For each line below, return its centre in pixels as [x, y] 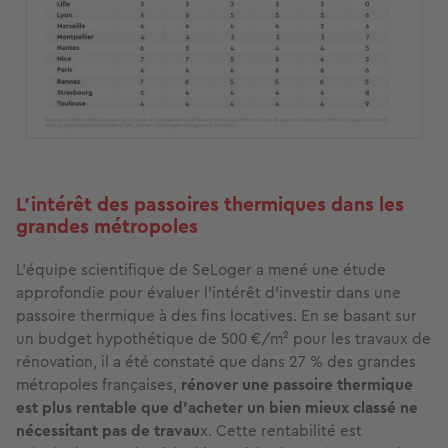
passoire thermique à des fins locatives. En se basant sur [216, 315]
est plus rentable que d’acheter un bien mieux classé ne [217, 407]
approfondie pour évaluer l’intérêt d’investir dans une [208, 292]
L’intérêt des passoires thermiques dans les [210, 204]
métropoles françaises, [98, 384]
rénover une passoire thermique [297, 384]
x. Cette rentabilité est [281, 430]
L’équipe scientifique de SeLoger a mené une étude [201, 269]
